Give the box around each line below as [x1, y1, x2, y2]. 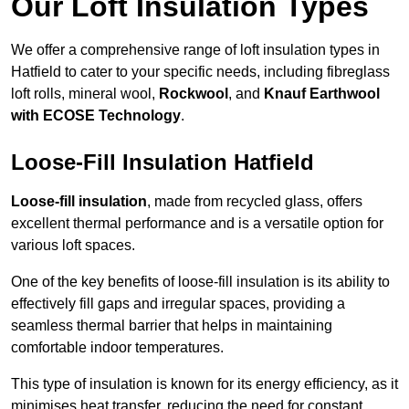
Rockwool [159, 86, 228, 102]
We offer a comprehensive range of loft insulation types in [11, 42, 380, 58]
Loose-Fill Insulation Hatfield [11, 150, 314, 175]
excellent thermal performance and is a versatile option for [11, 215, 383, 232]
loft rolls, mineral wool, [11, 86, 159, 102]
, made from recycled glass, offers [147, 194, 362, 210]
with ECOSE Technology [11, 108, 181, 124]
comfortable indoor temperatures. [11, 340, 224, 356]
